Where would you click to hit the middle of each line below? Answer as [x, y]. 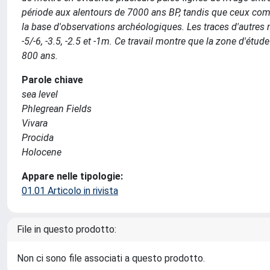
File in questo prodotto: [67, 229]
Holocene [42, 152]
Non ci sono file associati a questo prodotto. [111, 258]
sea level [40, 94]
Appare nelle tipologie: [72, 176]
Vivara [35, 123]
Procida [38, 138]
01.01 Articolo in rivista [70, 191]
